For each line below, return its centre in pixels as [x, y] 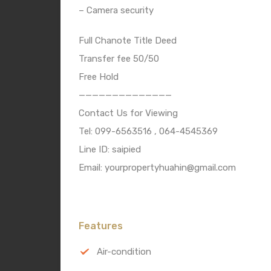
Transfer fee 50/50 [119, 58]
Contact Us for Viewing [128, 113]
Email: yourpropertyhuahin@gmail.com [157, 167]
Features [101, 226]
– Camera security [116, 10]
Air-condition [124, 251]
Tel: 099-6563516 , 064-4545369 [148, 131]
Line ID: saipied [110, 149]
